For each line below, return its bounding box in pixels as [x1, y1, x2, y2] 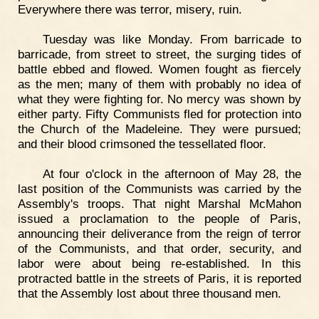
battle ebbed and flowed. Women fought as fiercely [18, 62, 301, 77]
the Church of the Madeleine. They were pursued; [18, 122, 301, 137]
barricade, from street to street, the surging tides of [18, 47, 301, 62]
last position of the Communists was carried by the [18, 182, 301, 197]
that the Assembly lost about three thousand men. [18, 286, 281, 301]
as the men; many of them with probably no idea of [18, 77, 301, 92]
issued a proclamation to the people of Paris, [18, 211, 301, 226]
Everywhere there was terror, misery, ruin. [18, 2, 242, 17]
